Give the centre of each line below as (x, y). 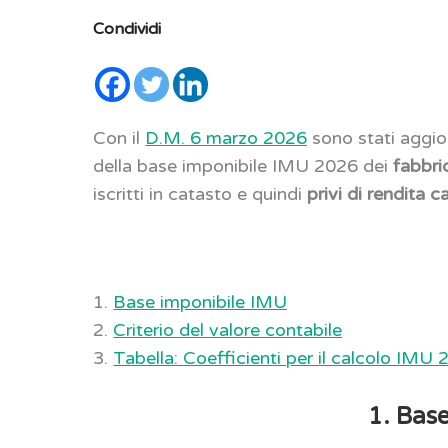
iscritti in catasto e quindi (200, 193)
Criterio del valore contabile (228, 329)
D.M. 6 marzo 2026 (226, 137)
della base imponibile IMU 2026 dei (243, 165)
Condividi (127, 28)
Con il (119, 137)
